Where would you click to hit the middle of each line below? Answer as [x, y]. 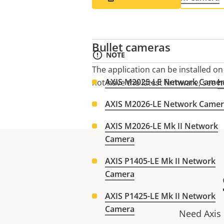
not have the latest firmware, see [155, 82]
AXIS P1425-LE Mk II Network [160, 196]
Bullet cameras [131, 47]
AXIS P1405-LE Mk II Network [160, 161]
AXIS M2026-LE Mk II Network [161, 126]
